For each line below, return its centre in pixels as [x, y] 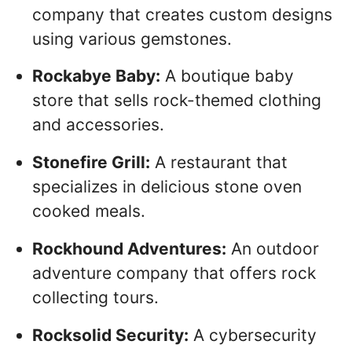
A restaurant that [219, 163]
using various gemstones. [132, 38]
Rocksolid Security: [110, 335]
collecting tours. [95, 298]
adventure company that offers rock [174, 273]
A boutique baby [227, 76]
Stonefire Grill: [91, 163]
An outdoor [273, 249]
